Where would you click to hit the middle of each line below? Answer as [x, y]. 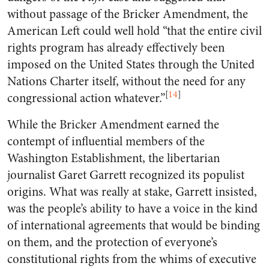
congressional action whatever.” [86, 98]
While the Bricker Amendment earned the [113, 125]
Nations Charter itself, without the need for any [126, 81]
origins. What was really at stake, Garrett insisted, [132, 192]
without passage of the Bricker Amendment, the [128, 14]
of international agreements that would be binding [134, 225]
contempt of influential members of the [106, 141]
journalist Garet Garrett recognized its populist [126, 175]
